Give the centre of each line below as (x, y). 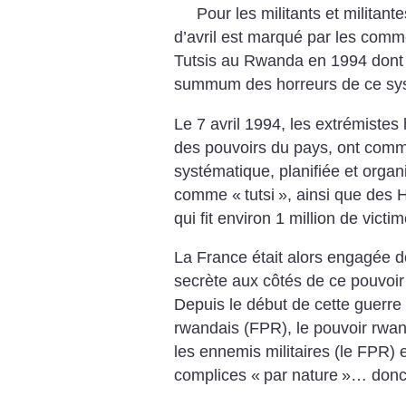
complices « (217, 376)
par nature (301, 376)
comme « (208, 194)
